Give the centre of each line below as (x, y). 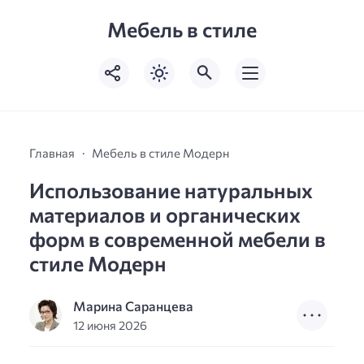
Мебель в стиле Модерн (160, 153)
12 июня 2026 (110, 325)
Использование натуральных (171, 190)
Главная (52, 153)
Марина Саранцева (134, 305)
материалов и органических (165, 214)
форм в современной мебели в (178, 239)
